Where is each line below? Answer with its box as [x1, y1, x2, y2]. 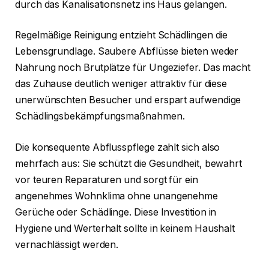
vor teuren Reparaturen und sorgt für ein [15, 174, 198, 186]
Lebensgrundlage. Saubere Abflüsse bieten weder [15, 46, 239, 58]
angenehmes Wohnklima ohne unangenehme [15, 190, 219, 202]
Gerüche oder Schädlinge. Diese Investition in [15, 206, 217, 218]
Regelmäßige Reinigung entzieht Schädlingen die [15, 29, 228, 41]
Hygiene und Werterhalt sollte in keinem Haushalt [15, 222, 235, 234]
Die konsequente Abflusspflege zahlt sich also [15, 141, 220, 153]
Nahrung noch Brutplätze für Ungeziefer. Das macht [15, 62, 251, 74]
